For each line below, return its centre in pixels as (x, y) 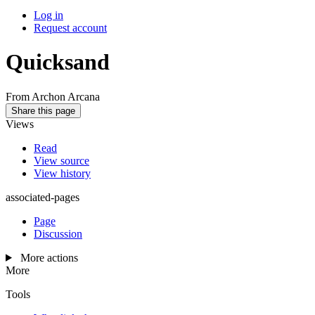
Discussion (58, 233)
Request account (70, 28)
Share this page (43, 110)
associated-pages (43, 197)
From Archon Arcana (53, 96)
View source (62, 160)
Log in (49, 15)
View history (62, 173)
